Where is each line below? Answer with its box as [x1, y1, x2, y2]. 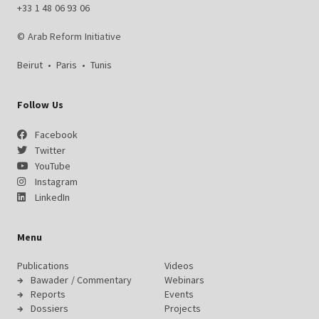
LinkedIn [34, 191, 70, 204]
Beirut [17, 58, 48, 71]
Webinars [164, 273, 204, 286]
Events [164, 288, 194, 300]
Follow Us [17, 98, 63, 111]
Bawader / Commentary [31, 273, 132, 286]
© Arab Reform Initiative [17, 30, 121, 43]
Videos [164, 259, 194, 272]
